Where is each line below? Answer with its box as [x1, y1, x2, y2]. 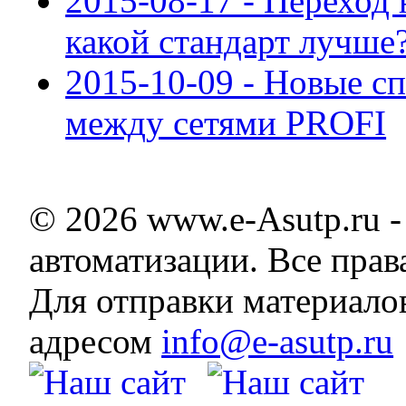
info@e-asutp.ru [161, 322, 394, 362]
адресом [29, 322, 162, 362]
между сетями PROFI [65, 103, 387, 143]
